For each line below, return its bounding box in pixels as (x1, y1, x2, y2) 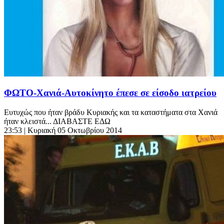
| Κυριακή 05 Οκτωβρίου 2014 (24, 126, 122, 134)
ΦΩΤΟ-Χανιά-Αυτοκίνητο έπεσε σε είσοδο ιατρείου (4, 87, 216, 98)
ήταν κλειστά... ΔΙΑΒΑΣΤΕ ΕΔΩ (4, 117, 110, 125)
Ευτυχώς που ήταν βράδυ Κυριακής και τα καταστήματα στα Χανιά (4, 108, 217, 116)
